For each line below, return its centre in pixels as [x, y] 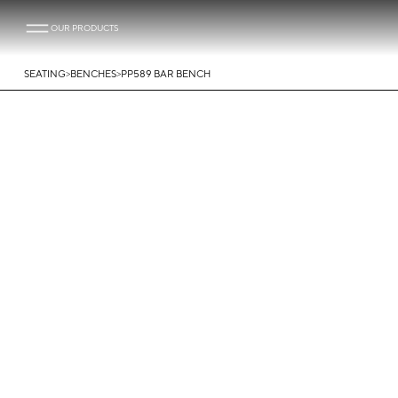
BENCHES [93, 73]
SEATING [44, 73]
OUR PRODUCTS [84, 28]
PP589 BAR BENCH [165, 73]
